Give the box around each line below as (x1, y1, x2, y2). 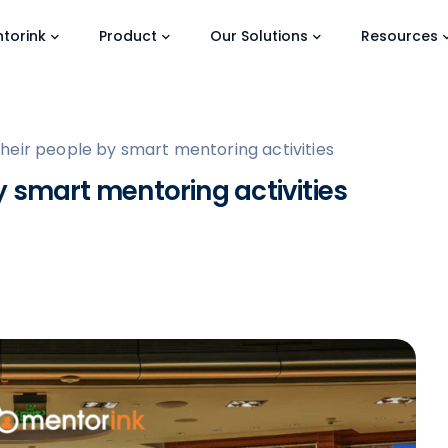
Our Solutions (210, 26, 309, 46)
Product (99, 26, 158, 46)
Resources (361, 26, 439, 46)
